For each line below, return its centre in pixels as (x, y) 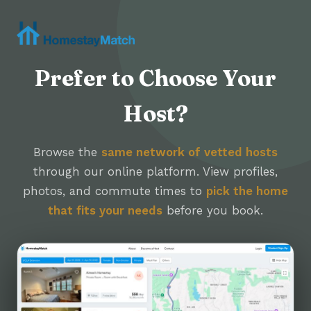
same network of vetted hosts (190, 152)
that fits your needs (105, 211)
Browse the (67, 152)
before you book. (213, 211)
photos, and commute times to (115, 191)
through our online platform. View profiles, (155, 172)
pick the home (247, 191)
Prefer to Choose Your (155, 78)
